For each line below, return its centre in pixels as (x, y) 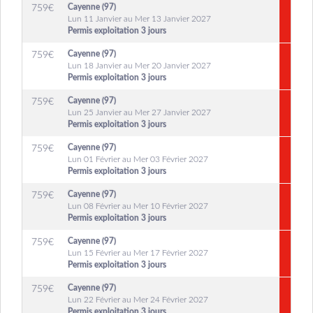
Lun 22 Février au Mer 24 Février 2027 (138, 300)
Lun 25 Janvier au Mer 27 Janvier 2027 (139, 112)
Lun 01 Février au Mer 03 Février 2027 (138, 159)
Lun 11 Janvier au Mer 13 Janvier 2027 (139, 19)
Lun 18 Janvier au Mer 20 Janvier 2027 (139, 66)
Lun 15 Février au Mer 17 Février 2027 (138, 253)
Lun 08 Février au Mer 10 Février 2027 (138, 206)
